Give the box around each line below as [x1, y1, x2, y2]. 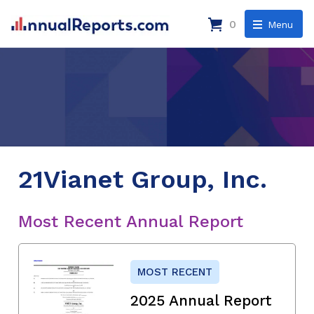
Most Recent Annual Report [18, 211, 243, 231]
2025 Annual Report [130, 291, 272, 309]
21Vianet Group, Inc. [18, 164, 267, 194]
